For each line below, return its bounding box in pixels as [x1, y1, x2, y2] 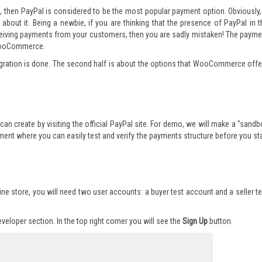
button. [208, 216, 235, 226]
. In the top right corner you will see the [53, 216, 182, 226]
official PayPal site [85, 119, 147, 129]
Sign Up [182, 216, 208, 226]
